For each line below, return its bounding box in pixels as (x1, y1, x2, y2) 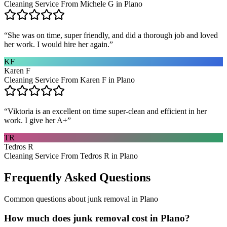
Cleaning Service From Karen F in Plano (4, 75, 135, 84)
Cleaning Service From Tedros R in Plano (4, 151, 138, 160)
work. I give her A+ (4, 116, 67, 125)
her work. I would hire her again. (4, 40, 109, 49)
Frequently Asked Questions (4, 170, 150, 184)
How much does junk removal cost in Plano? (4, 213, 190, 224)
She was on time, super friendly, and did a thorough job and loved (8, 30, 218, 40)
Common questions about (4, 194, 88, 203)
